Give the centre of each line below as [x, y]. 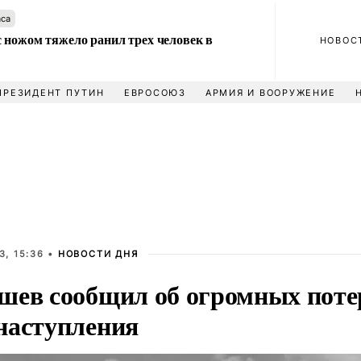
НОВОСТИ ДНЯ [98, 254]
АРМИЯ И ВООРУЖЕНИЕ [270, 93]
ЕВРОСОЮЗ [155, 93]
